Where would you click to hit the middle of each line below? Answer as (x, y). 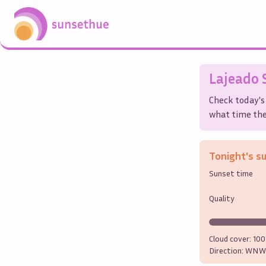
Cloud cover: (231, 238)
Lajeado (234, 78)
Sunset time (231, 173)
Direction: (227, 250)
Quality (222, 198)
